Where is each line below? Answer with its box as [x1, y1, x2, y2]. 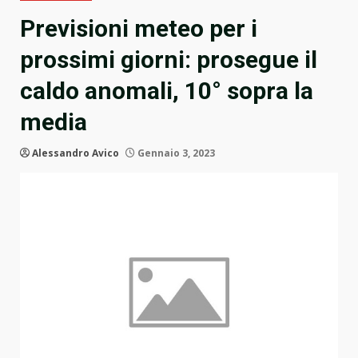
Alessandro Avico [32, 146, 119, 161]
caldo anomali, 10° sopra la [20, 77, 313, 105]
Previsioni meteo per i [20, 14, 257, 43]
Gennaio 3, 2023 [135, 146, 215, 161]
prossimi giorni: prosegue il [20, 46, 317, 74]
